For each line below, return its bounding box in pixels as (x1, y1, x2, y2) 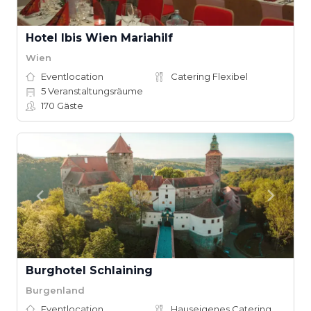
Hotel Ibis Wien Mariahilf (26, 31, 173, 44)
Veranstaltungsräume (46, 85, 143, 96)
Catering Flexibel (171, 71, 248, 82)
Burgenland (26, 284, 85, 296)
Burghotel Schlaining (26, 264, 153, 277)
